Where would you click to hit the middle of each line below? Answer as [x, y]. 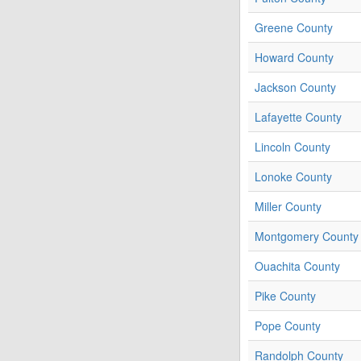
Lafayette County [298, 117]
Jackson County [295, 87]
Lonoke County [293, 177]
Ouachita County [297, 266]
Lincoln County [293, 147]
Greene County [294, 28]
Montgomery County [307, 237]
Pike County [285, 296]
